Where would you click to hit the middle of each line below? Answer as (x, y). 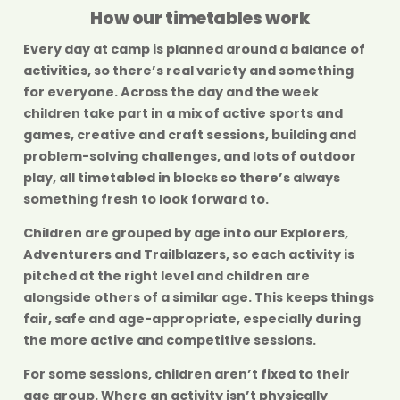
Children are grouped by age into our (152, 233)
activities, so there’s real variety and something (188, 70)
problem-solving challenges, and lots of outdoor (190, 156)
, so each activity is (290, 254)
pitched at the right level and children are (167, 275)
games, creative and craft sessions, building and (190, 134)
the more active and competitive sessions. (170, 340)
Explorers (312, 233)
